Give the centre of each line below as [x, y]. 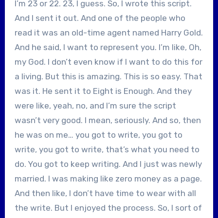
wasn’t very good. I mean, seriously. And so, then [108, 120]
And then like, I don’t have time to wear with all [105, 193]
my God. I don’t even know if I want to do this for [108, 62]
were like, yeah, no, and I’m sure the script [95, 105]
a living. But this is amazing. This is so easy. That [108, 76]
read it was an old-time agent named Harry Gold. [109, 32]
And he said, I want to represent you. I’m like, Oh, [108, 47]
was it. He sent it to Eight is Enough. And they [103, 91]
